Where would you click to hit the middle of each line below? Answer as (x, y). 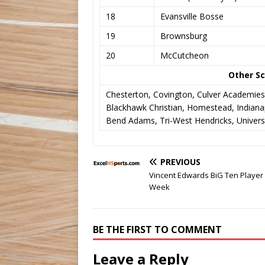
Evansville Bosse (192, 16)
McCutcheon (185, 55)
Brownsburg (184, 35)
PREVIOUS (180, 161)
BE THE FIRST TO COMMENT (157, 229)
